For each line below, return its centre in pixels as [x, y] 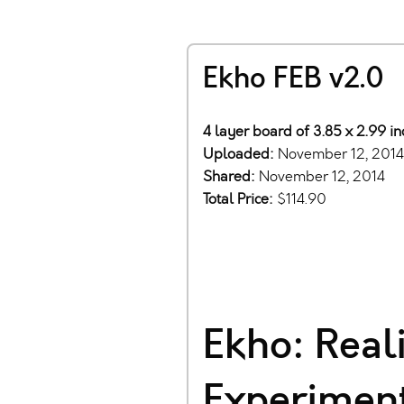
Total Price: [240, 199]
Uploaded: [240, 154]
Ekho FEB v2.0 [294, 79]
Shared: [231, 177]
